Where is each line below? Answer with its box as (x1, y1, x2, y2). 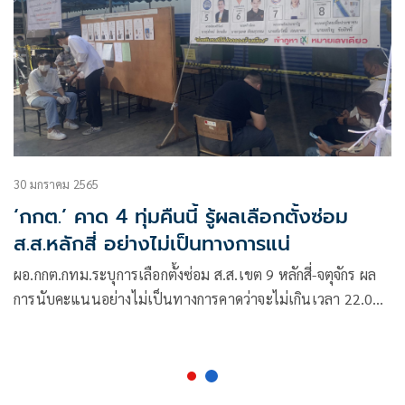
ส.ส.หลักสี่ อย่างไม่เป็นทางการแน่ (14, 228, 290, 259)
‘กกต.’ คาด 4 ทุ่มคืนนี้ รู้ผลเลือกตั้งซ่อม (14, 201, 348, 231)
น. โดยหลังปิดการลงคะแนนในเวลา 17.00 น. (14, 313, 285, 333)
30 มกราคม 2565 (14, 175, 99, 192)
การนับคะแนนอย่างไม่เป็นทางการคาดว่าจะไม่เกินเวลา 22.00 (14, 288, 381, 308)
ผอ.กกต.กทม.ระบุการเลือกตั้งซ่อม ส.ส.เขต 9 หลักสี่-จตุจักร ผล (14, 264, 376, 284)
